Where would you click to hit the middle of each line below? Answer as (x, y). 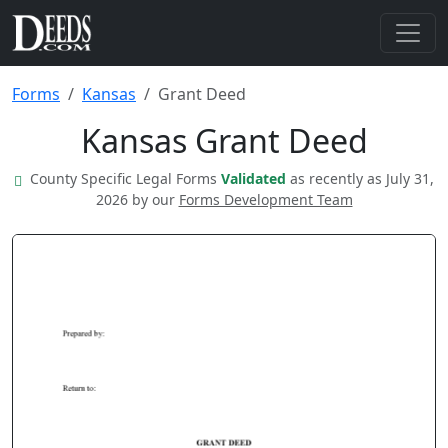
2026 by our (137, 199)
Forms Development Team (265, 199)
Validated (255, 178)
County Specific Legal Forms (125, 178)
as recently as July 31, (362, 178)
